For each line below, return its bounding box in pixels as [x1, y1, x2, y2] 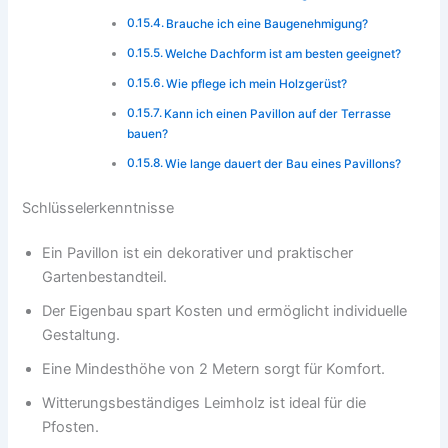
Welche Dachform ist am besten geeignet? [165, 46, 402, 61]
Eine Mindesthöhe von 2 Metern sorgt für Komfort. [42, 360, 386, 379]
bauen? [127, 126, 168, 141]
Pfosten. [42, 418, 100, 437]
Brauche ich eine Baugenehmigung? [166, 16, 369, 31]
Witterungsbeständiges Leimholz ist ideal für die [42, 394, 367, 413]
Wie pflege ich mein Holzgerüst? [166, 76, 348, 91]
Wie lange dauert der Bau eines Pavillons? [165, 156, 402, 171]
